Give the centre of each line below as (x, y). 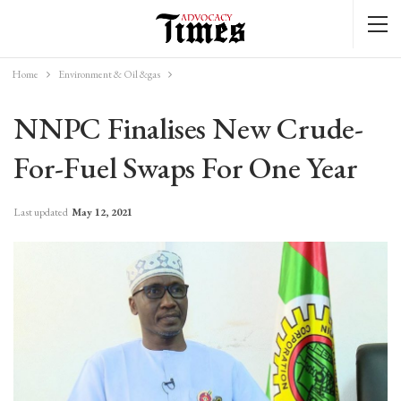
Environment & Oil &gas (109, 74)
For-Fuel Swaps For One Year (186, 167)
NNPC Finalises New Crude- (188, 128)
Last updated (42, 212)
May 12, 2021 (102, 212)
